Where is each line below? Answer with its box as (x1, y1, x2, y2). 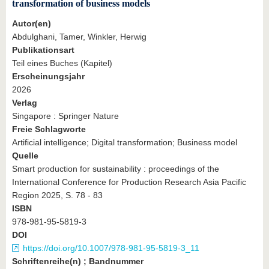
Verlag (12, 97, 37, 107)
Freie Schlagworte (12, 124, 86, 134)
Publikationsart (12, 44, 74, 55)
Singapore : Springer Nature (12, 110, 119, 121)
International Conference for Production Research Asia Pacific (12, 177, 246, 187)
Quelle (12, 150, 38, 160)
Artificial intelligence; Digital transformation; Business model (12, 137, 237, 147)
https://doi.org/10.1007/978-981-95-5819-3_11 (23, 243, 199, 253)
